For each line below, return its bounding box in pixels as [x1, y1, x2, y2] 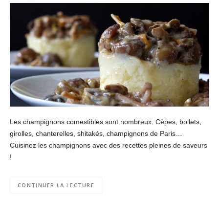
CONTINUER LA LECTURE [18, 181, 94, 189]
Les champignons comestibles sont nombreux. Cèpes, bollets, [10, 117, 201, 126]
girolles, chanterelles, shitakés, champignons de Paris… [10, 129, 182, 137]
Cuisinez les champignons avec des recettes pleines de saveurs [10, 141, 207, 149]
